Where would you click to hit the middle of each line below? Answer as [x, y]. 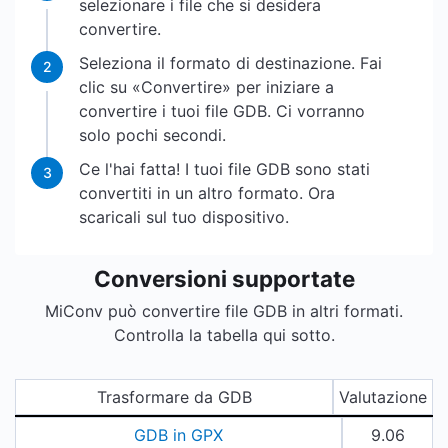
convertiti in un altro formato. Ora [207, 193]
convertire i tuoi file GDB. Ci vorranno [222, 111]
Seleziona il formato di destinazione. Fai [230, 63]
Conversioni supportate [224, 278]
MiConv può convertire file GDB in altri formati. [224, 311]
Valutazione [383, 397]
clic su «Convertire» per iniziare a [206, 87]
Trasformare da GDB [174, 397]
